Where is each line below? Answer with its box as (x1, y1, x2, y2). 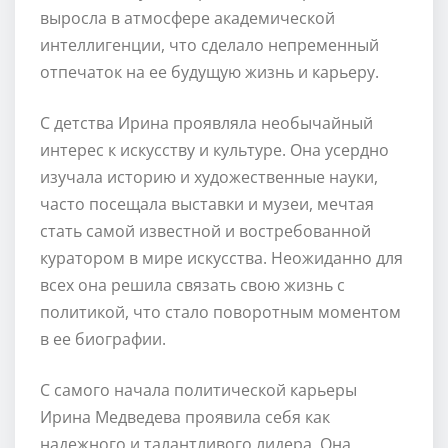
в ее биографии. (40, 327, 166, 350)
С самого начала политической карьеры (40, 378, 357, 401)
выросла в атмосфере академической (40, 6, 335, 29)
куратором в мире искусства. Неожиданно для (40, 246, 403, 269)
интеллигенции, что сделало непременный (40, 33, 379, 56)
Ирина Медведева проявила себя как (40, 405, 330, 428)
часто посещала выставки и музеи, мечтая (40, 192, 374, 215)
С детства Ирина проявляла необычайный (40, 111, 373, 134)
